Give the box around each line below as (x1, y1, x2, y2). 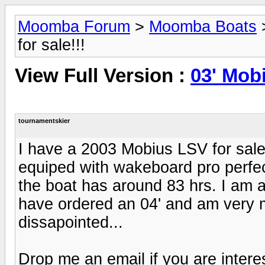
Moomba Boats (149, 18, 257, 35)
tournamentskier (18, 117, 70, 124)
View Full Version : (15, 65, 190, 87)
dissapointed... (18, 213, 123, 231)
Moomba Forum (18, 18, 130, 35)
